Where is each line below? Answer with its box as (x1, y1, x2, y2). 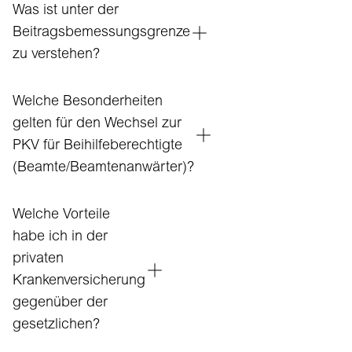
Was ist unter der (13, 4, 119, 18)
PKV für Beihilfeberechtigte (13, 139, 182, 153)
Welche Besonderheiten (13, 95, 163, 109)
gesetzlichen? (13, 318, 100, 332)
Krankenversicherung (13, 274, 145, 288)
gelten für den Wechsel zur (13, 117, 181, 131)
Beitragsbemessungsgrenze (13, 26, 190, 40)
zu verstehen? (13, 48, 100, 62)
